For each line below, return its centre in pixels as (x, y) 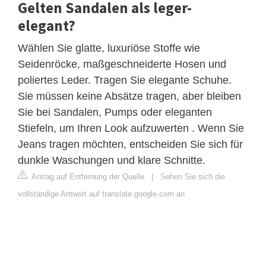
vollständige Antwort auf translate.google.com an (101, 194)
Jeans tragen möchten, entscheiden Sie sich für (130, 144)
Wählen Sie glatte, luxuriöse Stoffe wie (109, 48)
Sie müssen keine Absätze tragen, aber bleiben (129, 96)
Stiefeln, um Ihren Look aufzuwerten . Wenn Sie (131, 128)
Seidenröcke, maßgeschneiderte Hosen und (122, 64)
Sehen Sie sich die (193, 176)
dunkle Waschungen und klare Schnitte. (112, 160)
